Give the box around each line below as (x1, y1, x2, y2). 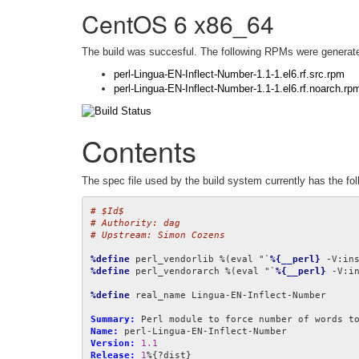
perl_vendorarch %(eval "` (130, 266, 276, 277)
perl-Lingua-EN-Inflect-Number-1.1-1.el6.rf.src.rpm (114, 67, 345, 80)
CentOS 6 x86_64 (82, 6, 274, 41)
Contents (82, 130, 196, 171)
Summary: (91, 314, 135, 325)
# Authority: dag (91, 218, 180, 229)
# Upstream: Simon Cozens (91, 230, 225, 241)
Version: (91, 338, 135, 349)
